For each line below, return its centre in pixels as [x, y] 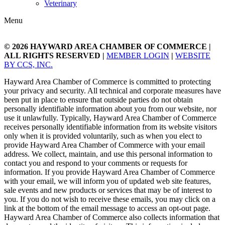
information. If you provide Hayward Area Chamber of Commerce [109, 172]
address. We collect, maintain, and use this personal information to [108, 154]
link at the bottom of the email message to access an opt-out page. [107, 208]
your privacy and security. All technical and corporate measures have [113, 90]
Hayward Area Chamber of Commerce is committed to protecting [107, 81]
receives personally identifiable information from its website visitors [110, 127]
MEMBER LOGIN [138, 55]
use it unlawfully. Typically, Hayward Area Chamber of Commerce [110, 118]
